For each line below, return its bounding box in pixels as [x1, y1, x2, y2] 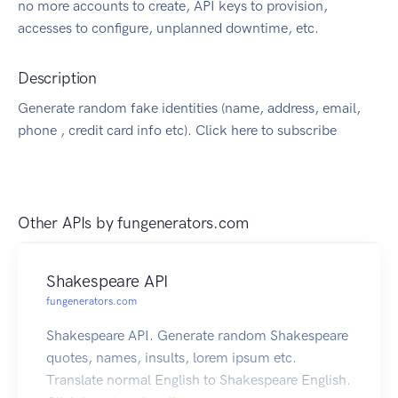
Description [18, 68, 98, 89]
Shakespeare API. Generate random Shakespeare [46, 327, 348, 345]
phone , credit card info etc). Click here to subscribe [18, 122, 337, 139]
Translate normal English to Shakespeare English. [46, 371, 351, 389]
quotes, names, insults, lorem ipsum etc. [46, 349, 297, 367]
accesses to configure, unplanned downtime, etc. [18, 20, 319, 37]
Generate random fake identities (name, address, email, [18, 99, 361, 117]
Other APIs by [18, 213, 118, 234]
